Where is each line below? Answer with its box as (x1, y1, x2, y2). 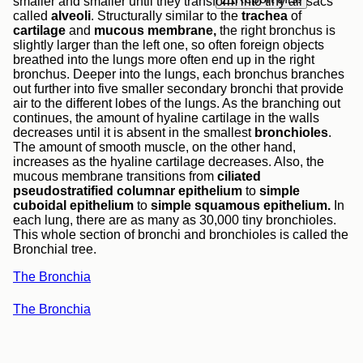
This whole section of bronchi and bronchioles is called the (13, 228, 348, 241)
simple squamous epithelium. (151, 199, 334, 212)
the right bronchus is (216, 23, 335, 37)
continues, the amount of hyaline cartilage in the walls (13, 111, 319, 125)
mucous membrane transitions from (13, 169, 217, 183)
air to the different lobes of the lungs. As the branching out (13, 96, 340, 110)
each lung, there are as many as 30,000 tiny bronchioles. (13, 213, 336, 227)
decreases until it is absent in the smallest (13, 126, 254, 139)
